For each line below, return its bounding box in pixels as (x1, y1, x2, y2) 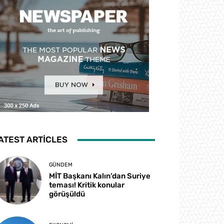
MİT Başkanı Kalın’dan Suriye (49, 171, 151, 181)
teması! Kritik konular (49, 180, 125, 190)
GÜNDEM (49, 161, 73, 168)
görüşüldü (49, 189, 85, 199)
